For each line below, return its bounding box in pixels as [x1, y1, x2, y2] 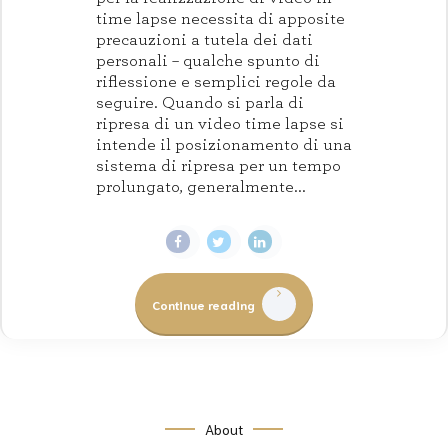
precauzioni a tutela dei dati [96, 30, 313, 48]
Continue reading [151, 296, 255, 312]
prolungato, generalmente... [96, 177, 306, 195]
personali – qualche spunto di [96, 51, 320, 69]
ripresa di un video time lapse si [96, 114, 344, 132]
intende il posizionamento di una [96, 135, 352, 153]
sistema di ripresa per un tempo [96, 156, 341, 174]
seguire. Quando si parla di [96, 93, 304, 111]
